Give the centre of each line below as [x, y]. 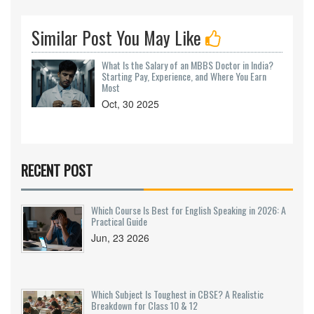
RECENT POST [57, 171]
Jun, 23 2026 [120, 238]
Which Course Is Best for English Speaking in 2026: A [189, 210]
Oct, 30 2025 [130, 104]
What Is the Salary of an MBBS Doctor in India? [187, 65]
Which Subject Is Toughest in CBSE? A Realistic [177, 294]
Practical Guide [119, 221]
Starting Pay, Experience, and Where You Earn [184, 76]
